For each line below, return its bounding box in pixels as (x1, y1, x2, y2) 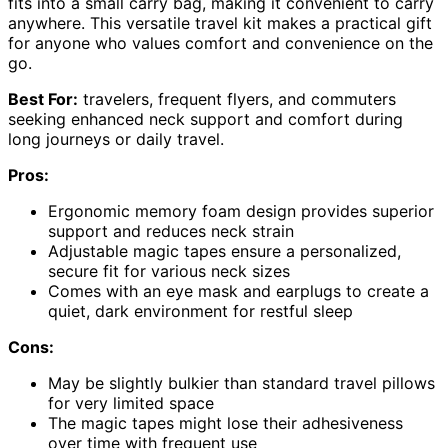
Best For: (8, 88, 78, 109)
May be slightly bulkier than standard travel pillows (48, 372, 435, 393)
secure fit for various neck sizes (48, 260, 290, 281)
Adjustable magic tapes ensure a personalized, (48, 240, 401, 261)
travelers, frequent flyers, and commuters (78, 88, 396, 109)
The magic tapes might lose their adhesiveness (48, 412, 403, 433)
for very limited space (48, 392, 214, 413)
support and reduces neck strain (48, 220, 294, 241)
